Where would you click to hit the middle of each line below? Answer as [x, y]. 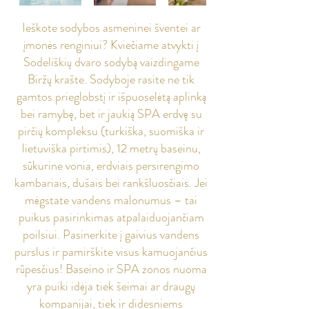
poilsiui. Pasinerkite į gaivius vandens [111, 235]
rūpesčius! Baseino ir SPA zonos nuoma [111, 269]
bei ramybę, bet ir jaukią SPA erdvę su [111, 114]
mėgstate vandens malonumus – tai [111, 200]
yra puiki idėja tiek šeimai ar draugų [111, 286]
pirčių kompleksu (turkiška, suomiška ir [111, 131]
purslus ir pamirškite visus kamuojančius [111, 252]
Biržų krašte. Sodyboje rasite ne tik [111, 79]
